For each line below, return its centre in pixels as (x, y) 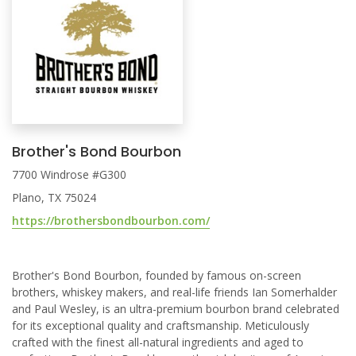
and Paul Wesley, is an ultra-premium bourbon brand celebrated (176, 309)
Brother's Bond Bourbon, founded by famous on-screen (157, 275)
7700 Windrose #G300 (69, 174)
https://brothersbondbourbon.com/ (111, 221)
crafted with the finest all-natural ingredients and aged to (158, 342)
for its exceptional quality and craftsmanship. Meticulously (161, 325)
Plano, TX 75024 (54, 197)
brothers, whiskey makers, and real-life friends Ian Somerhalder (174, 292)
